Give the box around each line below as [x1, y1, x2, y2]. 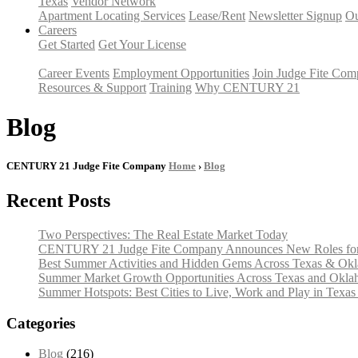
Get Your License [98, 38, 186, 52]
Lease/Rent [189, 9, 245, 23]
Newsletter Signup [249, 9, 342, 23]
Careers [38, 23, 77, 38]
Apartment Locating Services [38, 9, 185, 23]
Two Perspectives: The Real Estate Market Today [38, 227, 288, 241]
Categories [6, 314, 75, 332]
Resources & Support [38, 81, 146, 95]
